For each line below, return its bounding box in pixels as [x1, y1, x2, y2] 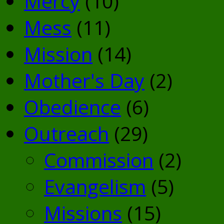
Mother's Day [24, 67, 144, 94]
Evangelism [44, 173, 146, 200]
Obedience [24, 93, 121, 120]
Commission [44, 146, 153, 173]
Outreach [24, 120, 109, 147]
